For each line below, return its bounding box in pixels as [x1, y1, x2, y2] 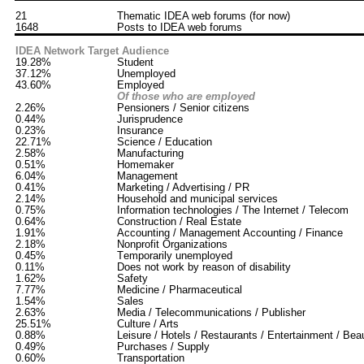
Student [117, 56, 154, 68]
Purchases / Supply [117, 340, 210, 353]
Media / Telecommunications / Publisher [117, 306, 305, 318]
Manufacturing [117, 147, 184, 159]
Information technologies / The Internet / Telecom [117, 204, 349, 216]
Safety [117, 272, 148, 284]
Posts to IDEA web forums [117, 21, 242, 33]
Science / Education [117, 136, 212, 148]
